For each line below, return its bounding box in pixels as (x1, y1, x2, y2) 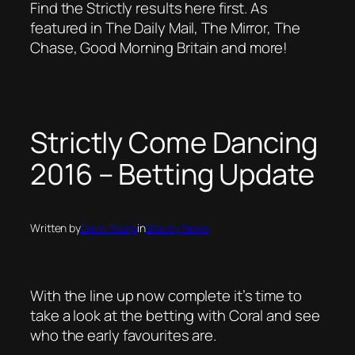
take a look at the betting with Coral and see (30, 304, 320, 326)
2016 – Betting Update (30, 154, 315, 193)
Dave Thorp (81, 219, 137, 235)
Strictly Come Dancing (30, 122, 318, 162)
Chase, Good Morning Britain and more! (30, 36, 288, 58)
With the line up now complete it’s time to (30, 284, 302, 306)
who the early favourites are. (30, 324, 217, 345)
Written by (30, 219, 81, 235)
